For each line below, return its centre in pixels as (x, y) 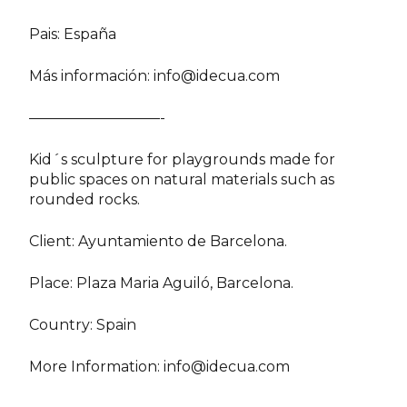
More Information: (97, 366)
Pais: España (73, 34)
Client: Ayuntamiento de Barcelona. (159, 241)
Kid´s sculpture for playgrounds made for (183, 159)
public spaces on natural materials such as (182, 179)
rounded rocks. (85, 199)
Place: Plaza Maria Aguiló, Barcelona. (162, 283)
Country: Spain (83, 324)
